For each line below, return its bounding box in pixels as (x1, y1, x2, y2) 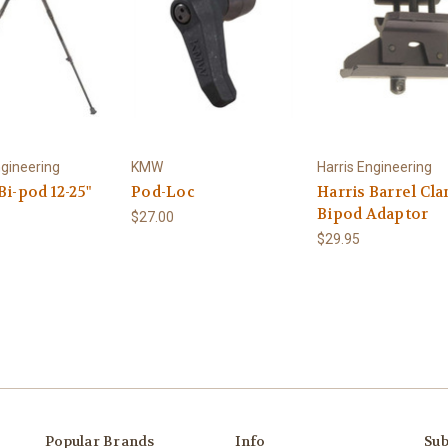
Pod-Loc (131, 182, 195, 203)
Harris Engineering (317, 159, 432, 176)
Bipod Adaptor (317, 204, 429, 225)
